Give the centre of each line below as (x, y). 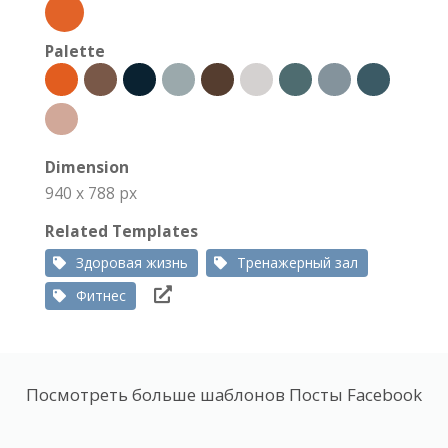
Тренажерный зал (297, 263)
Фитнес (101, 296)
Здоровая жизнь (132, 263)
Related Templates (121, 231)
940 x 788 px (91, 193)
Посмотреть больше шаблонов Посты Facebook (224, 395)
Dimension (87, 167)
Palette (75, 51)
